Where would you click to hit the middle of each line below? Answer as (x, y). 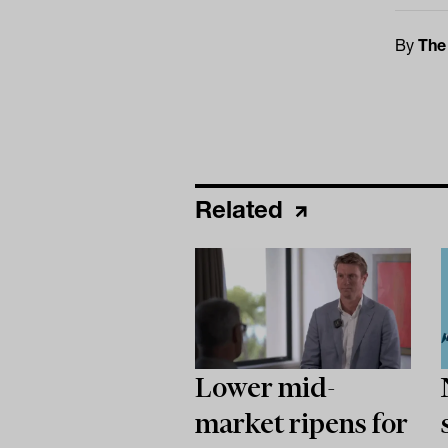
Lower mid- (265, 387)
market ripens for (301, 423)
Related (242, 209)
